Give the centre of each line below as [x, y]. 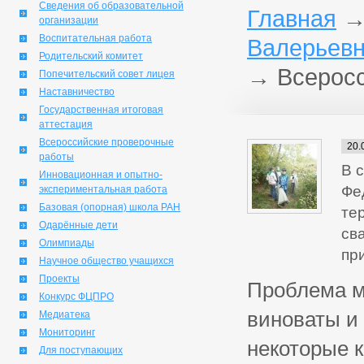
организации [69, 20]
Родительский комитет [91, 56]
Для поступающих [81, 350]
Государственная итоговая [101, 110]
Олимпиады [67, 243]
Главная [292, 19]
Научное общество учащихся [106, 261]
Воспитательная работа [95, 38]
